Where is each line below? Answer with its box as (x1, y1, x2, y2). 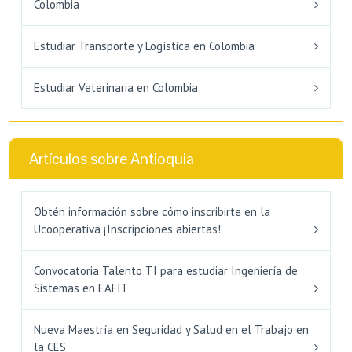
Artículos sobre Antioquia (29, 148, 194, 169)
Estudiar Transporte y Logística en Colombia (34, 38, 255, 53)
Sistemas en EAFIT (34, 280, 129, 295)
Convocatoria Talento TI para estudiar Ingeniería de (34, 262, 298, 278)
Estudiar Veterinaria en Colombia (34, 79, 198, 95)
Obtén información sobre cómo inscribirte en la (34, 203, 270, 219)
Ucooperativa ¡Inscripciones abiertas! (34, 221, 221, 236)
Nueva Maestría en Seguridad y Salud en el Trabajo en (34, 321, 309, 337)
